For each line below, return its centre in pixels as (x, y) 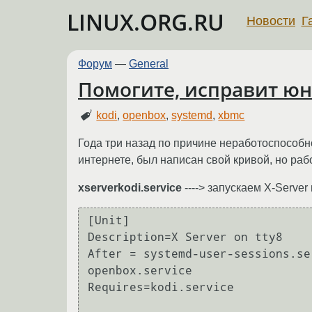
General (149, 64)
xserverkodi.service (130, 187)
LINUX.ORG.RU (146, 22)
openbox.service (140, 271)
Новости (271, 21)
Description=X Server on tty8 (185, 237)
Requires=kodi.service (161, 288)
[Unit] (109, 221)
